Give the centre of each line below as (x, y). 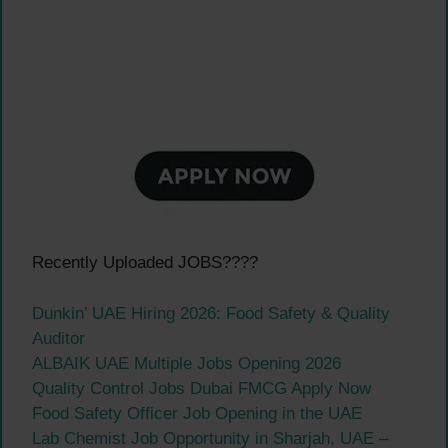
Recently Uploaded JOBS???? (145, 263)
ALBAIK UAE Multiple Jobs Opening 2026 (186, 363)
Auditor (58, 338)
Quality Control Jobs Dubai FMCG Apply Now (201, 388)
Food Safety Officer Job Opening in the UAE (197, 413)
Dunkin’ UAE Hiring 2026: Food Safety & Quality (211, 313)
